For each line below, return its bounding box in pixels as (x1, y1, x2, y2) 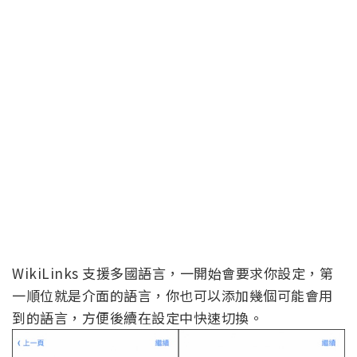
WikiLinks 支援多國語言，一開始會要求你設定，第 (12, 263, 333, 284)
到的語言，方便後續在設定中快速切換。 (12, 308, 263, 328)
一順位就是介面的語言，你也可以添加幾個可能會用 (12, 285, 333, 306)
